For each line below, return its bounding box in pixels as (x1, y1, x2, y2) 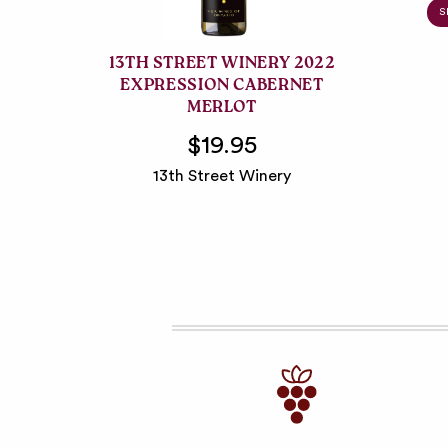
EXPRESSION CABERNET (120, 74, 324, 99)
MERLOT (187, 96, 257, 121)
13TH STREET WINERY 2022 (108, 52, 336, 77)
